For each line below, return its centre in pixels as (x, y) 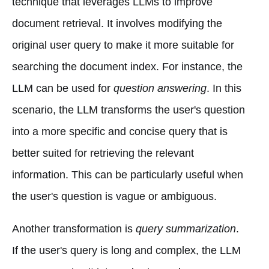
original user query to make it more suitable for (123, 45)
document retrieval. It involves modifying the (117, 23)
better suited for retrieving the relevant (103, 153)
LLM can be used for (63, 88)
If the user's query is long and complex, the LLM (126, 250)
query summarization (186, 228)
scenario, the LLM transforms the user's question (128, 110)
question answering (160, 88)
